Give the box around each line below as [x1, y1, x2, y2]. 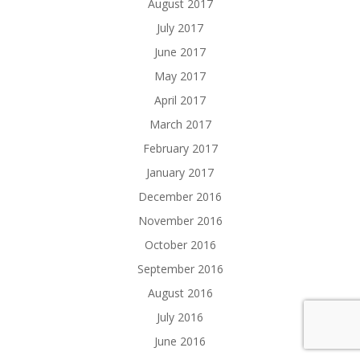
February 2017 [142, 141, 218, 156]
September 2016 [137, 261, 223, 276]
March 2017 [149, 117, 211, 132]
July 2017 [157, 20, 203, 35]
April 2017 [154, 92, 206, 108]
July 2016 [157, 309, 203, 325]
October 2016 [144, 237, 216, 252]
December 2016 [138, 189, 222, 204]
